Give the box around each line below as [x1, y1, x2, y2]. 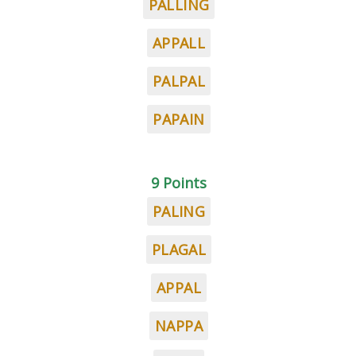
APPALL [152, 33, 206, 52]
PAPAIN [153, 110, 205, 129]
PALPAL [152, 72, 206, 91]
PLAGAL [151, 240, 207, 259]
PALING [152, 202, 206, 221]
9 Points [151, 173, 207, 192]
